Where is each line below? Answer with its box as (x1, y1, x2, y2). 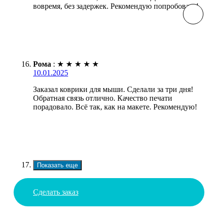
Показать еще (37, 161, 78, 169)
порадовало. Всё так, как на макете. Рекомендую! (33, 102, 197, 111)
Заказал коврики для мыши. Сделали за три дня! (33, 85, 193, 93)
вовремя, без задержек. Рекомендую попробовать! (33, 1, 199, 10)
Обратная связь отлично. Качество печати (33, 93, 172, 102)
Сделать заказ (33, 187, 78, 196)
